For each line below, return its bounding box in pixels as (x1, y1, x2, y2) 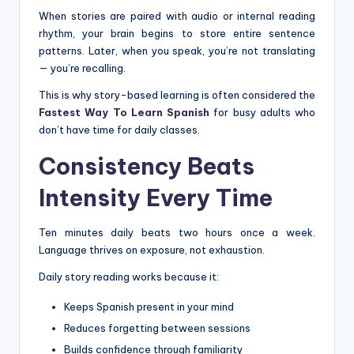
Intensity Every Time (39, 183, 273, 213)
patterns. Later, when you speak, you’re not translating (39, 43, 315, 57)
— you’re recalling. (39, 61, 126, 74)
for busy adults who (209, 105, 315, 119)
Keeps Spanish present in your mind (64, 299, 234, 313)
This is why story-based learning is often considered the (39, 88, 315, 101)
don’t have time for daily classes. (39, 122, 200, 136)
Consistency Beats (39, 151, 254, 181)
